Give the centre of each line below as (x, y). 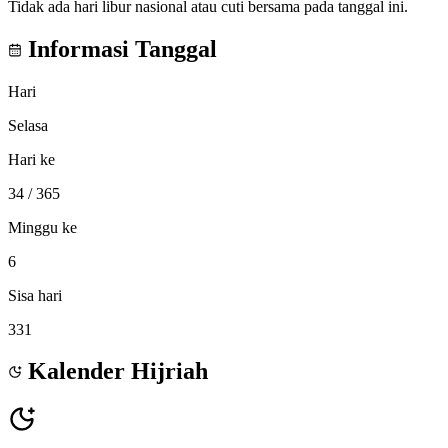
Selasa (28, 125)
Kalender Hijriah (115, 371)
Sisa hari (35, 295)
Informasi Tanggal (119, 48)
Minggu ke (42, 227)
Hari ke (31, 159)
